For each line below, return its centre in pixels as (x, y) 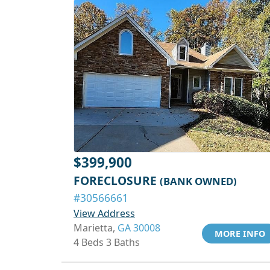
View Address (104, 213)
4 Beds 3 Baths (107, 242)
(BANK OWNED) (198, 181)
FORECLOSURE (117, 181)
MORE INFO (240, 234)
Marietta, (96, 228)
